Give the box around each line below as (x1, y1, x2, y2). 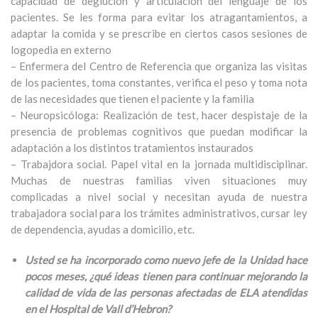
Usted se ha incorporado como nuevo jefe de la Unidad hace (25, 253, 307, 266)
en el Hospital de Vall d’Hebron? (25, 302, 171, 315)
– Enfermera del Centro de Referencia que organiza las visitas (11, 60, 307, 72)
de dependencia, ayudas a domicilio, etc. (11, 223, 194, 236)
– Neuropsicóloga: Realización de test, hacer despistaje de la (11, 109, 307, 121)
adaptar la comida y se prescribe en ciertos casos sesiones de (11, 27, 307, 40)
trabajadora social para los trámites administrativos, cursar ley (11, 207, 307, 219)
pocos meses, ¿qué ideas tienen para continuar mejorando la (25, 270, 307, 283)
